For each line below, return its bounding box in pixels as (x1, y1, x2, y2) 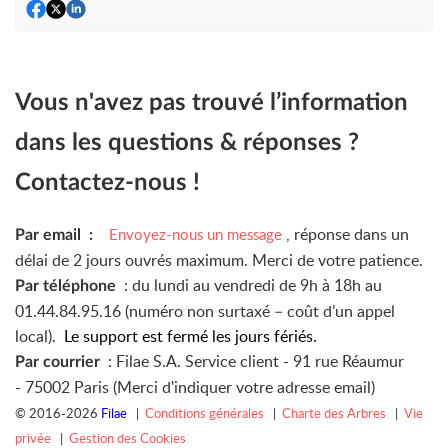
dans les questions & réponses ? (15, 130, 359, 155)
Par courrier (15, 353, 108, 370)
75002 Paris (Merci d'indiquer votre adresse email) (25, 375, 379, 398)
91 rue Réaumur (293, 349, 404, 372)
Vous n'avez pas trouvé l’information (15, 90, 408, 115)
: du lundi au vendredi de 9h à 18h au (124, 273, 382, 296)
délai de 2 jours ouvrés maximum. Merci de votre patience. (15, 248, 427, 271)
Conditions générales (145, 403, 267, 422)
